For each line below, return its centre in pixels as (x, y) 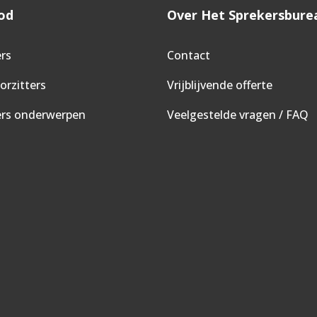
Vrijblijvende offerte (220, 85)
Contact (189, 55)
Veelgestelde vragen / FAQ (238, 114)
